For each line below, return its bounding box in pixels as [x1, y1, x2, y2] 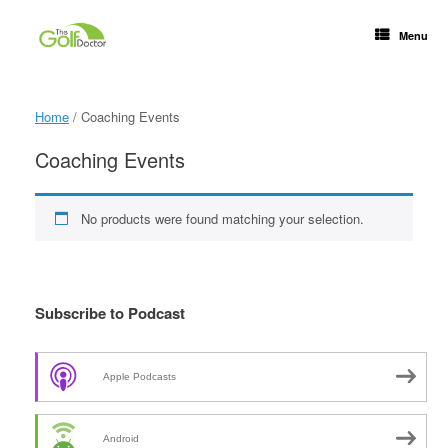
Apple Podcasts [103, 370, 176, 382]
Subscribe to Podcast [35, 302, 185, 324]
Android [103, 432, 139, 444]
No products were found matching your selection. [80, 209, 364, 228]
